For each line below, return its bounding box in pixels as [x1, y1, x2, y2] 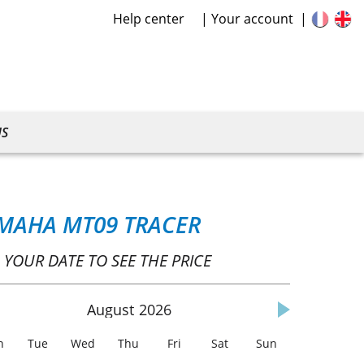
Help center [113, 10, 184, 28]
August [86, 300, 134, 320]
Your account [211, 10, 293, 28]
